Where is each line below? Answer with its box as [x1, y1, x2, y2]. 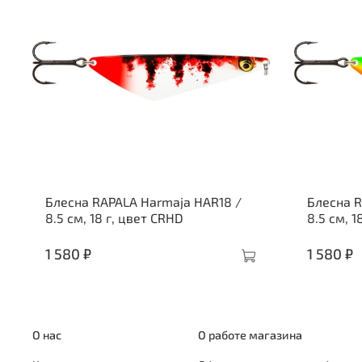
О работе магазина [198, 327, 302, 342]
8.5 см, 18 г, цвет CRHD [45, 210, 183, 226]
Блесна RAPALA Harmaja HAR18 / [45, 194, 242, 210]
